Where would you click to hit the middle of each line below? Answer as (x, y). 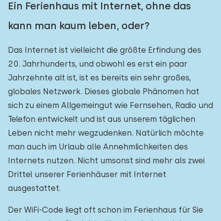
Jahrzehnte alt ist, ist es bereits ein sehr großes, (99, 78)
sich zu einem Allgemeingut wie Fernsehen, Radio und (110, 105)
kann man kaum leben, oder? (79, 26)
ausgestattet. (34, 188)
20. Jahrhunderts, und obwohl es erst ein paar (98, 64)
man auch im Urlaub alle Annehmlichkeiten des (98, 147)
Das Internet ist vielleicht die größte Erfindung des (105, 50)
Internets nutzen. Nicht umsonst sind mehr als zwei (106, 161)
